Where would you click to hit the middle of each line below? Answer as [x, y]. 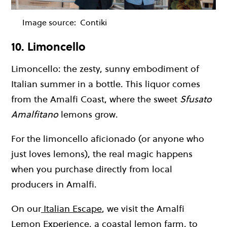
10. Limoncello [48, 47]
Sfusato [196, 99]
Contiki [93, 23]
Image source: [50, 23]
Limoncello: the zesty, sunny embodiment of [105, 68]
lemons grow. [88, 114]
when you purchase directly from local [92, 169]
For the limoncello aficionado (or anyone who [108, 138]
